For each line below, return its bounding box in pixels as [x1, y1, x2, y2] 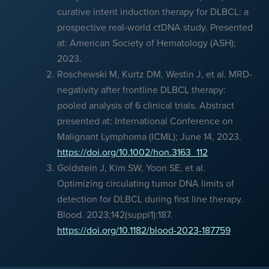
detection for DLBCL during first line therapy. [56, 192, 243, 206]
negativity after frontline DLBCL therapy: [56, 82, 226, 97]
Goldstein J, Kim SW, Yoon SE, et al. [56, 160, 205, 175]
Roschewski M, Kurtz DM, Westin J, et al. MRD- [56, 67, 252, 81]
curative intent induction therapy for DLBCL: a [56, 4, 249, 19]
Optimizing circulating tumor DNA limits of [56, 176, 234, 190]
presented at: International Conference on [56, 113, 233, 128]
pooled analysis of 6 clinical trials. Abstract [56, 98, 234, 112]
